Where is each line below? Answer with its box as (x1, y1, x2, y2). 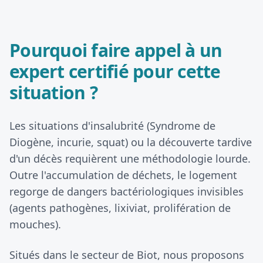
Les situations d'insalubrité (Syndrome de (9, 119, 215, 133)
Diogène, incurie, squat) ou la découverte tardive (9, 135, 252, 149)
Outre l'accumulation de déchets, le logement (9, 168, 237, 182)
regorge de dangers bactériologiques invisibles (9, 184, 244, 198)
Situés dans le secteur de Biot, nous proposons (9, 248, 244, 262)
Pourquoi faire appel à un (9, 38, 222, 62)
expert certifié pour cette (9, 59, 221, 83)
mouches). (9, 217, 61, 231)
